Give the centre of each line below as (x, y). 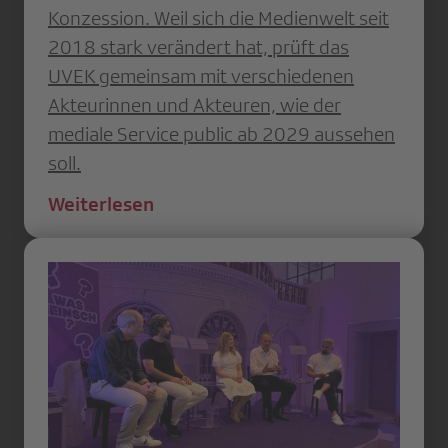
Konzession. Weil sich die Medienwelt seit (218, 17)
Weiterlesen (101, 203)
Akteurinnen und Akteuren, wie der (194, 104)
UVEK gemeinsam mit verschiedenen (201, 75)
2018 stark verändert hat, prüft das (198, 46)
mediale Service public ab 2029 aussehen (221, 133)
